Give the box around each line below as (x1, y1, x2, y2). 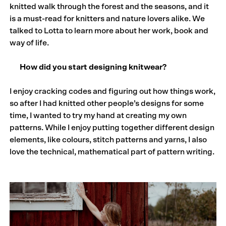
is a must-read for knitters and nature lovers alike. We (10, 14, 205, 23)
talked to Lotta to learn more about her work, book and (10, 26, 209, 35)
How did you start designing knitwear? (10, 63, 167, 71)
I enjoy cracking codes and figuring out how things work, (10, 87, 216, 95)
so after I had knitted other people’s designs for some (10, 99, 204, 107)
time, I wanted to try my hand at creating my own (10, 111, 187, 120)
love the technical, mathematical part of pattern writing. (10, 147, 215, 156)
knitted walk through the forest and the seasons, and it (10, 2, 209, 11)
